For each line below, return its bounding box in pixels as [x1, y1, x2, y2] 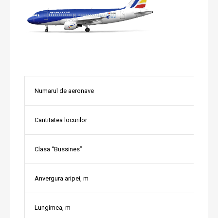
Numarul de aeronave [35, 87, 94, 95]
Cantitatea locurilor [35, 116, 87, 124]
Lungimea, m [35, 204, 71, 212]
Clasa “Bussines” [35, 145, 82, 153]
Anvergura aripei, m [35, 175, 89, 182]
